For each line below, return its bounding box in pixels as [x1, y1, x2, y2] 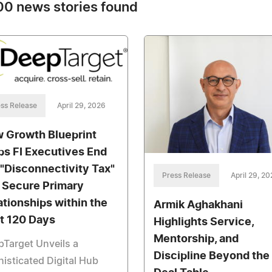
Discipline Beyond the [153, 251, 270, 262]
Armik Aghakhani [153, 200, 243, 211]
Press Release [161, 172, 211, 180]
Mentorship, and [153, 234, 239, 245]
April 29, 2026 [57, 102, 106, 110]
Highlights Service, [153, 217, 254, 228]
